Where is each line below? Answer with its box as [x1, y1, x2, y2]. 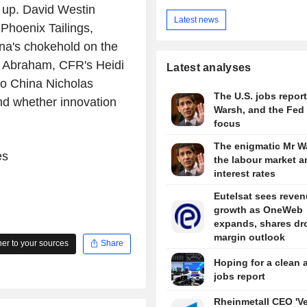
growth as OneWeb [213, 204, 303, 216]
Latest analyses [167, 62, 251, 74]
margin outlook [213, 232, 285, 243]
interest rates [213, 168, 275, 180]
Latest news [174, 14, 219, 25]
